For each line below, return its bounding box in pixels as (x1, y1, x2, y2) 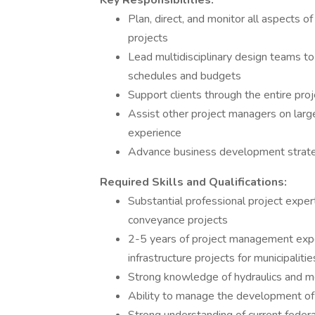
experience (128, 125, 181, 141)
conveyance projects (128, 212, 228, 228)
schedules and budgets (128, 68, 241, 84)
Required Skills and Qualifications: (100, 174, 287, 190)
